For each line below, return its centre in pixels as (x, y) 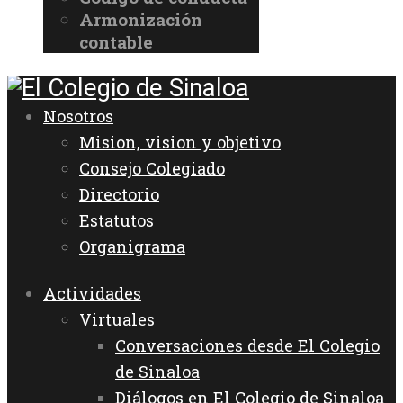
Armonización (141, 19)
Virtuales (117, 320)
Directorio (119, 194)
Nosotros (78, 116)
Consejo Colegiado (152, 168)
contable (116, 41)
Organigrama (132, 246)
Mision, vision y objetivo (180, 142)
